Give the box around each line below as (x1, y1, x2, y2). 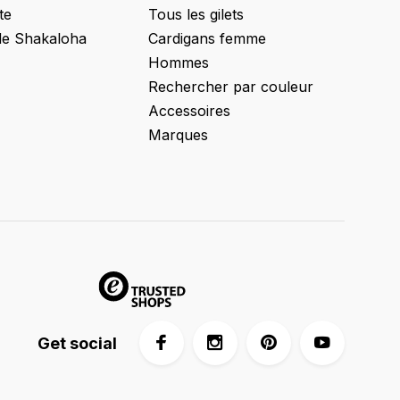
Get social (37, 333, 117, 353)
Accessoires (148, 102, 230, 120)
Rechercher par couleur (148, 78, 313, 96)
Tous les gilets (148, 5, 244, 23)
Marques (148, 126, 208, 144)
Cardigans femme (148, 29, 266, 47)
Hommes (148, 54, 209, 71)
